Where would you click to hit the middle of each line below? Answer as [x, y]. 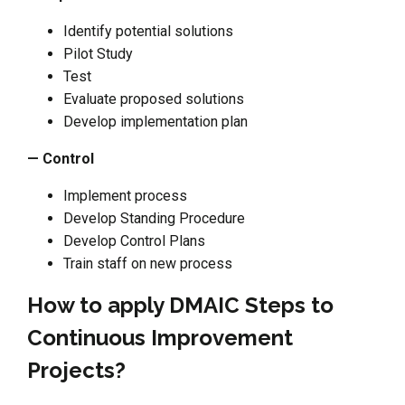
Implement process [125, 195]
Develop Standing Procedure [154, 218]
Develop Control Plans [134, 240]
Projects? [76, 370]
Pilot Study [98, 53]
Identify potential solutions [148, 31]
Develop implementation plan [155, 121]
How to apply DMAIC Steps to [180, 305]
